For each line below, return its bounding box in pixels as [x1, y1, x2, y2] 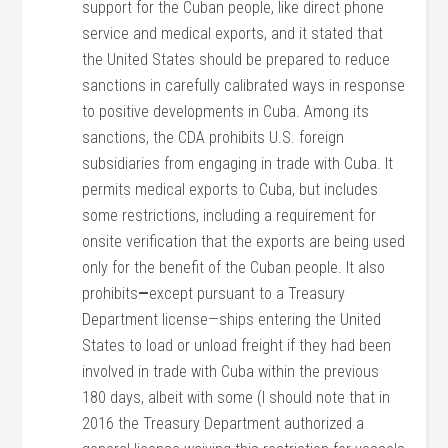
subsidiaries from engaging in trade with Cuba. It [82, 154, 394, 173]
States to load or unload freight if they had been [82, 336, 392, 355]
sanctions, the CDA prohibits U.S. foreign [82, 128, 345, 147]
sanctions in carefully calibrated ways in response [82, 76, 406, 95]
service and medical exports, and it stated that [82, 24, 384, 43]
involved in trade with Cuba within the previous [82, 362, 380, 381]
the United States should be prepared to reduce [82, 50, 391, 69]
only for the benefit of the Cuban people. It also [82, 258, 386, 277]
